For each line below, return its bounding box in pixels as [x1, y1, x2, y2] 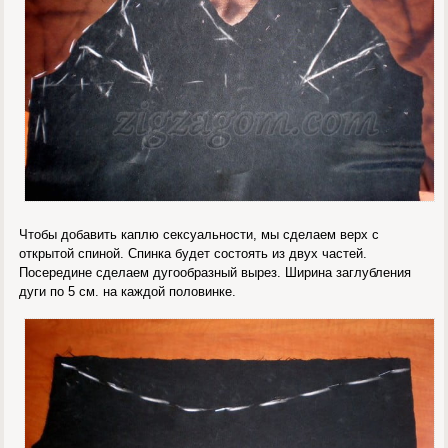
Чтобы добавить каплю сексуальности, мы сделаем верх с [19, 226, 380, 242]
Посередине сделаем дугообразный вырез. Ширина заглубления [19, 264, 412, 280]
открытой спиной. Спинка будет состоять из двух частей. [19, 245, 368, 261]
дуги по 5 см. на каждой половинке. [19, 283, 237, 299]
